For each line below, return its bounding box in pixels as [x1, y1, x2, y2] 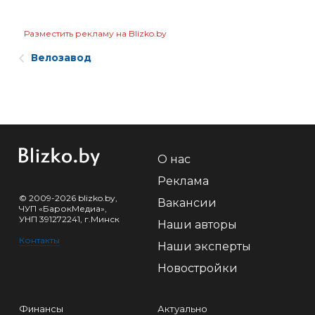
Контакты [19, 235, 60, 246]
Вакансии [157, 196, 217, 210]
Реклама [157, 174, 209, 188]
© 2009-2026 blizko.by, [19, 193, 117, 204]
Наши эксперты [157, 240, 251, 254]
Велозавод [31, 51, 91, 65]
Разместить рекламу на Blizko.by [24, 28, 167, 39]
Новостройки [157, 262, 238, 276]
